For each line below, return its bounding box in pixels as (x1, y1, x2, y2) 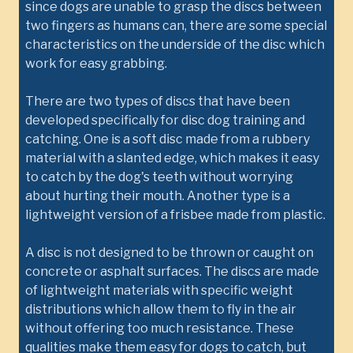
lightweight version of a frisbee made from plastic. (25, 207, 325, 222)
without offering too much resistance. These (25, 321, 294, 336)
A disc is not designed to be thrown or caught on (25, 245, 314, 260)
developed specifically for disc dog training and (25, 113, 305, 128)
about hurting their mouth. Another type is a (25, 188, 290, 203)
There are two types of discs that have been (25, 94, 290, 109)
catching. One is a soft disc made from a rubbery (25, 132, 310, 147)
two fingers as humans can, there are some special (25, 18, 327, 33)
